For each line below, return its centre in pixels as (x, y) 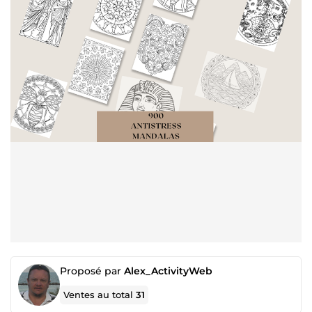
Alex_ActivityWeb (168, 271)
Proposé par (92, 271)
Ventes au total (100, 295)
